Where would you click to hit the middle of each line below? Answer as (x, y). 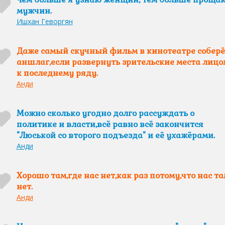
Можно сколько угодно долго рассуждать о (105, 113)
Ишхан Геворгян (44, 21)
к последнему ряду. (57, 73)
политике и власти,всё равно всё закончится (110, 124)
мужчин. (34, 11)
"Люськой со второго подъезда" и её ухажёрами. (116, 135)
